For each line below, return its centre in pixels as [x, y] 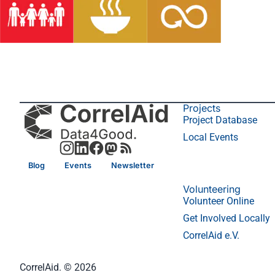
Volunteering [212, 189]
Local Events [211, 137]
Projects [202, 108]
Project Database [220, 120]
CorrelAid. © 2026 [58, 267]
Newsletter [133, 165]
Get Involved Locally [227, 218]
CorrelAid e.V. [211, 235]
